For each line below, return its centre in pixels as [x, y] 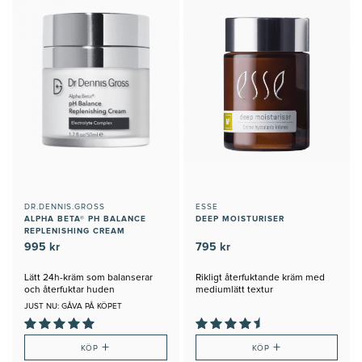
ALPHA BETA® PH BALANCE [85, 219]
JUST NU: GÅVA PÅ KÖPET [73, 307]
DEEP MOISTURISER [240, 219]
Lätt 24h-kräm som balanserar [88, 278]
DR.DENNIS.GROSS [65, 207]
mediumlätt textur [234, 290]
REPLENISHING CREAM [75, 232]
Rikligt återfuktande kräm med [260, 278]
